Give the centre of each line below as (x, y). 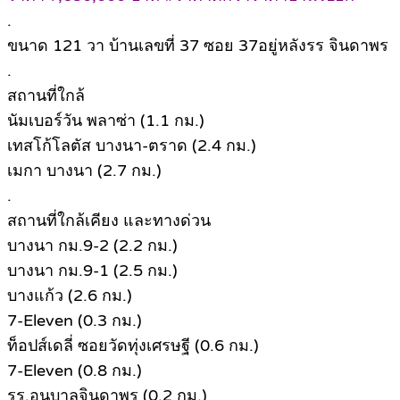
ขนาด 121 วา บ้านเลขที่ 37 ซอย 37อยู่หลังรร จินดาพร (198, 46)
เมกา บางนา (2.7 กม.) (84, 171)
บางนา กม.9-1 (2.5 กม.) (92, 271)
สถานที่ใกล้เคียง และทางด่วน (109, 221)
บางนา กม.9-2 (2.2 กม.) (92, 246)
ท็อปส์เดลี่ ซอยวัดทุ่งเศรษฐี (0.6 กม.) (133, 346)
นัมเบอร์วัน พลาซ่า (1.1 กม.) (106, 121)
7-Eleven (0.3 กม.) (75, 321)
